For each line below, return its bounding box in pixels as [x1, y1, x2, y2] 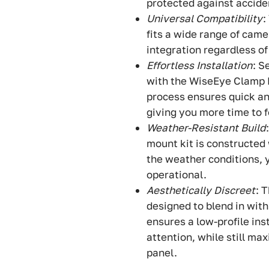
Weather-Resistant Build [147, 121, 265, 134]
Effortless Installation [147, 59, 252, 72]
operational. [147, 168, 207, 181]
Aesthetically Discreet [147, 184, 255, 197]
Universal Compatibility [147, 12, 262, 25]
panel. [147, 246, 177, 259]
